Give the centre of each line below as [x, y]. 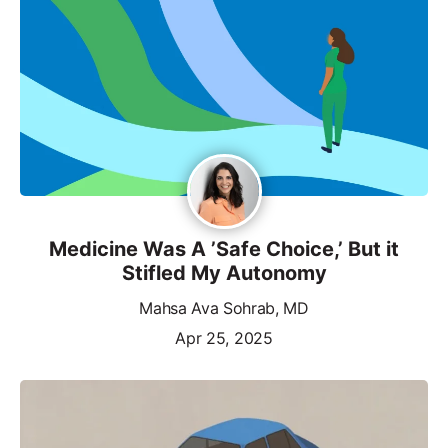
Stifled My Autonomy [224, 272]
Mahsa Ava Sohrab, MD [224, 307]
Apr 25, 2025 [224, 337]
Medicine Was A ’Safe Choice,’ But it [224, 248]
